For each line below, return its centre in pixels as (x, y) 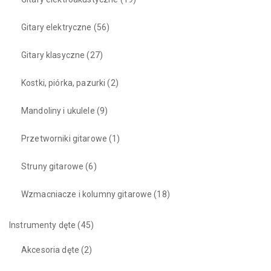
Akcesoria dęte (50, 250)
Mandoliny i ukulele (58, 111)
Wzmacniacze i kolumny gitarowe (87, 194)
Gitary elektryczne (57, 28)
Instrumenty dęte (43, 225)
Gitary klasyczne (53, 55)
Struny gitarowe (53, 167)
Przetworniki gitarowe (64, 139)
